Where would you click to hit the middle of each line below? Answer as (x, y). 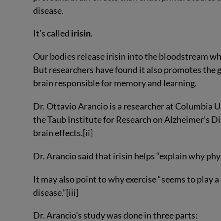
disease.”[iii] (56, 192)
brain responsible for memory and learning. (115, 83)
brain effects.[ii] (63, 133)
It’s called (52, 33)
